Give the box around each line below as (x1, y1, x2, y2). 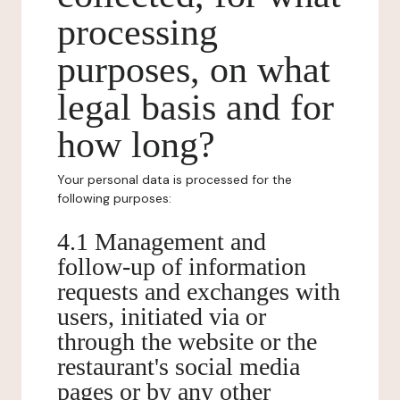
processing (57, 12, 218, 53)
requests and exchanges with (57, 278, 340, 305)
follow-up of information (57, 253, 306, 280)
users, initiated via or (57, 303, 266, 330)
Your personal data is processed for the (57, 171, 292, 187)
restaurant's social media (57, 353, 300, 380)
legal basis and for (57, 87, 334, 128)
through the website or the (57, 328, 317, 355)
